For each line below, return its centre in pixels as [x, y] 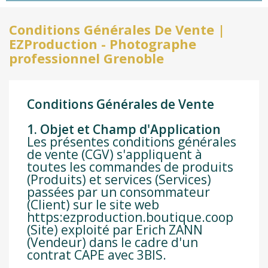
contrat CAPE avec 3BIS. [97, 255]
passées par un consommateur [118, 192]
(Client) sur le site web [93, 205]
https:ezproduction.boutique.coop [130, 217]
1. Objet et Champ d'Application [124, 130]
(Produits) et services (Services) [119, 180]
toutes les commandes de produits [130, 167]
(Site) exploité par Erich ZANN [115, 230]
